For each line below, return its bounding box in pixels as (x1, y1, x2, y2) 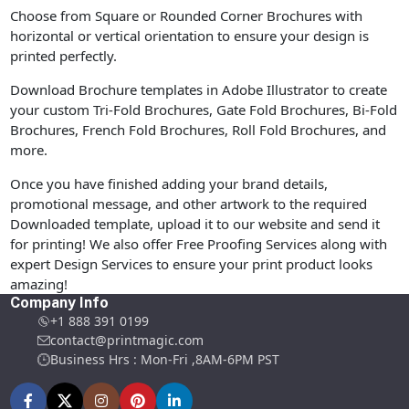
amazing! (10, 275, 68, 294)
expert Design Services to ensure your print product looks (10, 255, 373, 274)
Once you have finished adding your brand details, (10, 174, 329, 194)
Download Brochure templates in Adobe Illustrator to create (10, 80, 388, 100)
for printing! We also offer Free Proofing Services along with (10, 235, 388, 254)
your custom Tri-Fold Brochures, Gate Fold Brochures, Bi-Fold (10, 100, 398, 120)
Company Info (10, 294, 110, 312)
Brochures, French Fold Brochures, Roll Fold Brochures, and (10, 121, 387, 140)
